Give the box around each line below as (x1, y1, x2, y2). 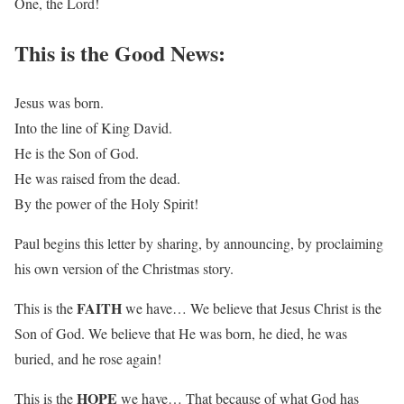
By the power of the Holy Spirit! (14, 193, 198, 213)
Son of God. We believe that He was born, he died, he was (14, 323, 347, 343)
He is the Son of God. (14, 142, 139, 162)
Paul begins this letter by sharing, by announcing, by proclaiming (14, 233, 383, 252)
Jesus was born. (14, 92, 104, 112)
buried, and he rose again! (14, 348, 161, 368)
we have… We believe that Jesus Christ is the (122, 298, 381, 317)
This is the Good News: (14, 36, 225, 69)
